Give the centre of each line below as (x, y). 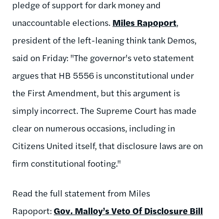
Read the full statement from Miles (81, 193)
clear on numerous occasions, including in (94, 128)
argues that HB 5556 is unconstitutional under (103, 75)
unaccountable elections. (62, 22)
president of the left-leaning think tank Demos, (104, 40)
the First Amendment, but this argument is (96, 92)
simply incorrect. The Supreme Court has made (104, 110)
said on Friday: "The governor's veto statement (103, 57)
